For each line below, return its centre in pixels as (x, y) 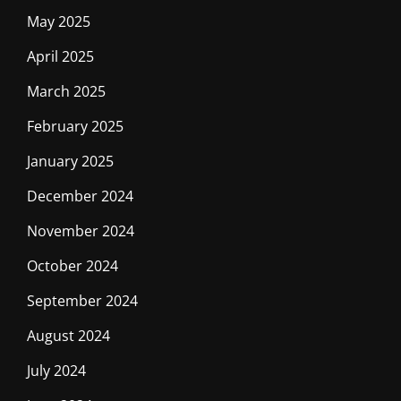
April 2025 (60, 56)
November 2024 (81, 230)
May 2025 (59, 21)
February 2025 (75, 126)
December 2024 (80, 196)
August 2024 (68, 335)
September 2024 (82, 300)
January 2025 (70, 161)
